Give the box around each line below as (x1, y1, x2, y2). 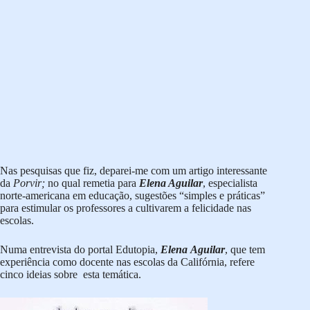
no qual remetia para (48, 177, 136, 190)
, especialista (203, 177, 257, 190)
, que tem (225, 244, 265, 256)
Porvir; (13, 177, 48, 190)
